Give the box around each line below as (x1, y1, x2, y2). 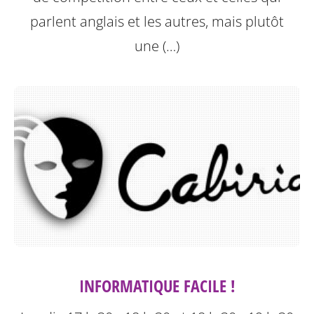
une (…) (135, 36, 179, 56)
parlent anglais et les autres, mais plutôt (30, 12, 284, 32)
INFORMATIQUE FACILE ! (78, 273, 235, 297)
